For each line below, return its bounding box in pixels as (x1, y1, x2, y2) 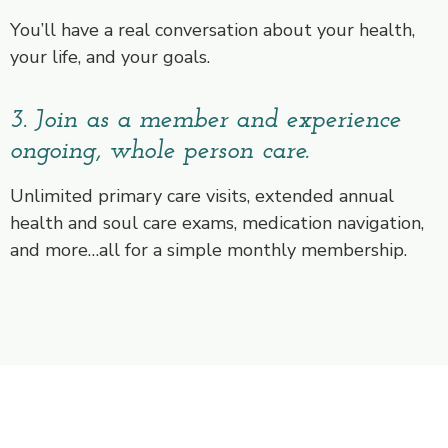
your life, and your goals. (10, 44, 210, 69)
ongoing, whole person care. (10, 138, 309, 166)
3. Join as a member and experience (10, 107, 401, 135)
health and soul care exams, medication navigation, (10, 211, 424, 236)
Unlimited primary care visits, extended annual (10, 184, 394, 209)
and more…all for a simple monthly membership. (10, 238, 407, 263)
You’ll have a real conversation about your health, (10, 17, 415, 42)
